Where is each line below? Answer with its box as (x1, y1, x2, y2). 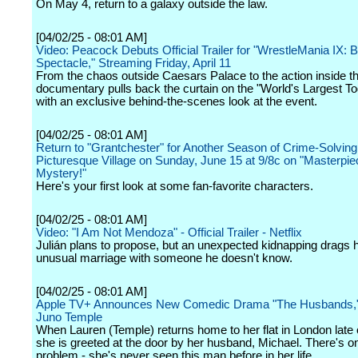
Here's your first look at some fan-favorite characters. (36, 180, 313, 193)
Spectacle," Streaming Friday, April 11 (36, 57, 231, 70)
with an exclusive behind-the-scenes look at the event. (36, 95, 317, 108)
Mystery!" (36, 167, 86, 180)
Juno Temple (36, 311, 102, 324)
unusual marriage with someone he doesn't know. (36, 252, 292, 265)
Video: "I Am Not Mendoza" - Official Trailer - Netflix (36, 226, 302, 239)
